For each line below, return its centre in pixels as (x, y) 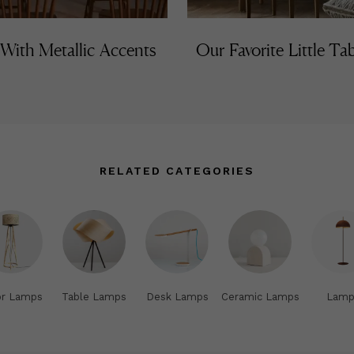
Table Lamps (94, 296)
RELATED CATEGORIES (177, 170)
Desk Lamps (177, 296)
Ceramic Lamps (260, 296)
